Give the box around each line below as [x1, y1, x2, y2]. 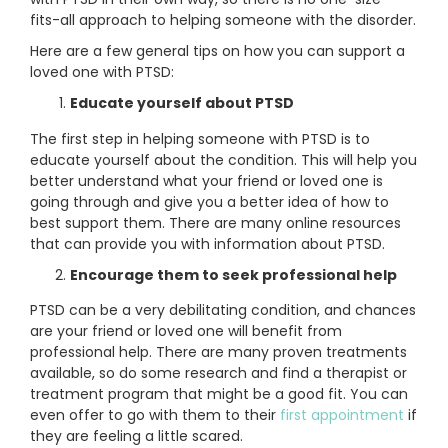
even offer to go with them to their [30, 405, 276, 426]
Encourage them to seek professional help [70, 264, 397, 285]
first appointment [276, 405, 404, 426]
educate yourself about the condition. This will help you [30, 149, 417, 170]
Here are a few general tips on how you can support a [30, 41, 405, 62]
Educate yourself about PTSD [70, 93, 294, 114]
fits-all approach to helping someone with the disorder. [30, 10, 416, 31]
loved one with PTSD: [30, 62, 174, 83]
